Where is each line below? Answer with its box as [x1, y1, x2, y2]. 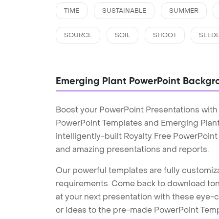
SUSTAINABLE [102, 6, 146, 15]
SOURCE [64, 31, 92, 39]
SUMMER [169, 6, 198, 15]
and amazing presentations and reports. [56, 144, 209, 154]
